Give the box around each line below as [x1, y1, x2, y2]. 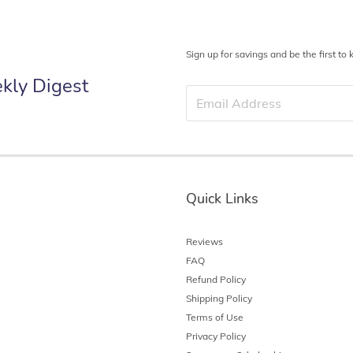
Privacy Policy [186, 329, 246, 342]
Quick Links [186, 188, 258, 208]
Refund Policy [186, 273, 246, 285]
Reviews [186, 235, 223, 247]
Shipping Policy [186, 292, 252, 304]
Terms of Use [186, 310, 243, 323]
